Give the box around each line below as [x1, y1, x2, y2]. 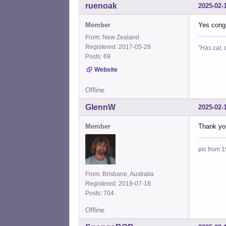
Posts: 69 [85, 52, 114, 60]
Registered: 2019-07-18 [85, 180, 151, 187]
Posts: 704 [85, 189, 117, 197]
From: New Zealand [85, 33, 139, 41]
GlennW [85, 102, 116, 111]
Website [94, 66, 118, 73]
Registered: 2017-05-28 [85, 43, 151, 50]
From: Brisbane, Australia [85, 170, 154, 178]
